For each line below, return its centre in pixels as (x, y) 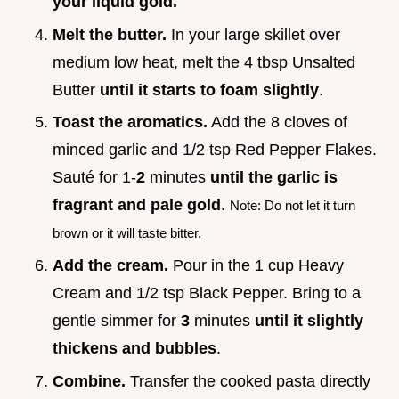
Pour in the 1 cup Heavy (256, 265)
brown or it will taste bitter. (127, 233)
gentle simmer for (117, 320)
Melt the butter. (110, 34)
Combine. (89, 381)
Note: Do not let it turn (293, 206)
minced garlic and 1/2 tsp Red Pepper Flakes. (215, 150)
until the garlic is (274, 178)
